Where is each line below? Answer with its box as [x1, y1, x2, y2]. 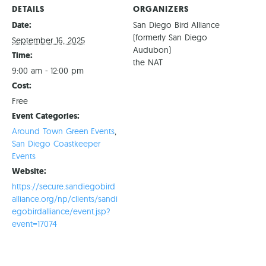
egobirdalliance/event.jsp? [12, 206, 110, 217]
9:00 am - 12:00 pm [12, 65, 84, 77]
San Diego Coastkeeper [12, 138, 100, 150]
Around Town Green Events [12, 126, 115, 137]
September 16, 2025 [12, 35, 85, 46]
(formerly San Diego [133, 32, 207, 43]
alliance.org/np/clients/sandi [12, 194, 118, 205]
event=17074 [12, 218, 57, 230]
